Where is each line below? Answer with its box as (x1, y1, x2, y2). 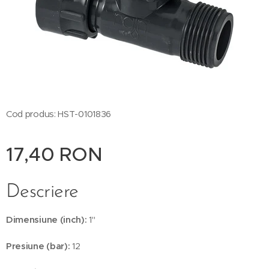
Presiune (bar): (6, 240, 70, 252)
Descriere (6, 183, 79, 202)
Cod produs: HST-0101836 (6, 108, 112, 119)
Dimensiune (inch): (6, 214, 87, 225)
